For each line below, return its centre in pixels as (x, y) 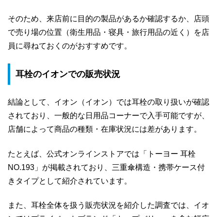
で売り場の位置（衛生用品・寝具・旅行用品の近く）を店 (108, 32)
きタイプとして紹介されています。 (70, 181)
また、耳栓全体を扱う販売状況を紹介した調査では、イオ (108, 205)
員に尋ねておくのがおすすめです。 (70, 46)
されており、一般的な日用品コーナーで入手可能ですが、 (108, 116)
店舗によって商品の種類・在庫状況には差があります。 (105, 129)
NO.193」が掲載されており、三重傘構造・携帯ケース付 (106, 167)
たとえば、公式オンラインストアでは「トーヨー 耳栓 (102, 154)
